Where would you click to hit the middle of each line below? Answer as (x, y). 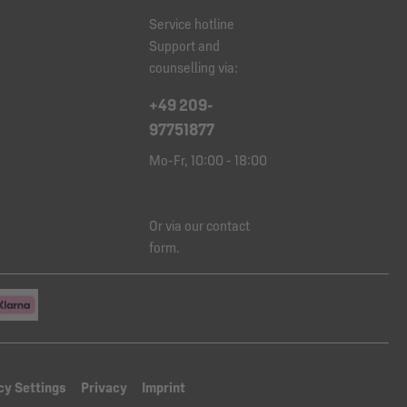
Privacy (104, 387)
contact (228, 226)
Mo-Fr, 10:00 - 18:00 (208, 160)
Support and (184, 46)
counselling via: (194, 68)
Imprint (164, 387)
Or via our (178, 226)
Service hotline (192, 24)
